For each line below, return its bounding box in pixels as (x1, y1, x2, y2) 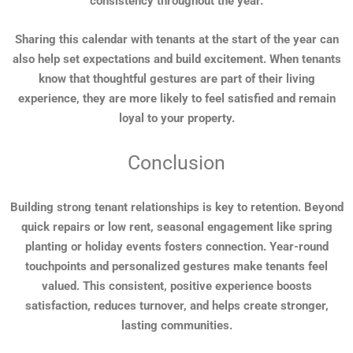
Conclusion (128, 151, 225, 175)
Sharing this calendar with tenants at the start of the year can (14, 32, 339, 47)
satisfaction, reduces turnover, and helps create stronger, (24, 299, 329, 314)
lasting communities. (121, 318, 232, 333)
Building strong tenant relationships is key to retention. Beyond (9, 200, 344, 215)
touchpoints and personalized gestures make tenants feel (25, 259, 328, 274)
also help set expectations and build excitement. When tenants (12, 52, 341, 67)
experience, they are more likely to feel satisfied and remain (17, 91, 336, 106)
